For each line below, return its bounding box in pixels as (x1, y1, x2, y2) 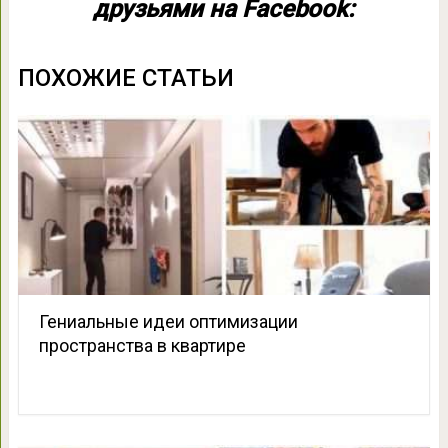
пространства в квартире (38, 334, 246, 356)
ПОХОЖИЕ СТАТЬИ (17, 63, 234, 92)
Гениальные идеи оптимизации (38, 310, 298, 332)
